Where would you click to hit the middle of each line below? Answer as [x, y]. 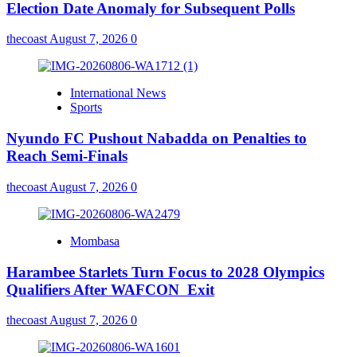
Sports [86, 108]
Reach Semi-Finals [67, 156]
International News [118, 93]
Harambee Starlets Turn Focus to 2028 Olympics [165, 272]
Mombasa [95, 241]
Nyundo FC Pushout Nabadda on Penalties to [157, 139]
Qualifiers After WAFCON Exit [110, 289]
